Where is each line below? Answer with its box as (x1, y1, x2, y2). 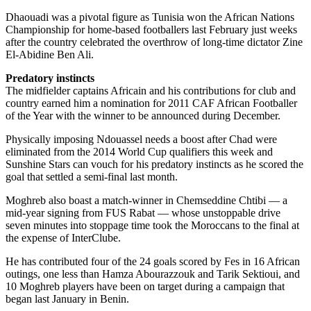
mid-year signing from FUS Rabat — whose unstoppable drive (6, 207, 280, 219)
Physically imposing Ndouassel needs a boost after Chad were (6, 133, 277, 146)
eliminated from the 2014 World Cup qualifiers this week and (6, 146, 273, 158)
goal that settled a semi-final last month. (6, 171, 178, 183)
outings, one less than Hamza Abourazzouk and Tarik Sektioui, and (6, 268, 300, 280)
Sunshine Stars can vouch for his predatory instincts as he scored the (6, 158, 303, 171)
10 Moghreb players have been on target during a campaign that (6, 280, 285, 293)
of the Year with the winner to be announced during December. (6, 110, 280, 122)
